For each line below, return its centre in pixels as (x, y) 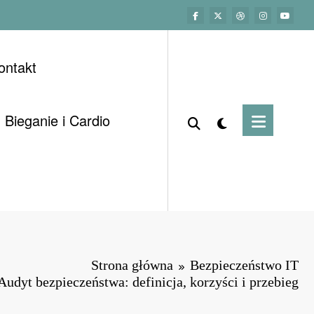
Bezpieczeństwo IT (244, 265)
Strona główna (132, 265)
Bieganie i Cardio (57, 120)
